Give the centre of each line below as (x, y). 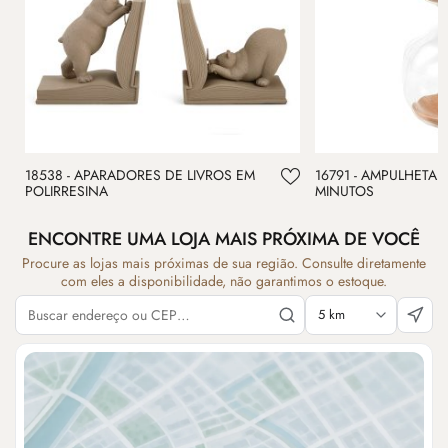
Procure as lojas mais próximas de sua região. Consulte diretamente (224, 263)
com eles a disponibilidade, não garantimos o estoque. (224, 281)
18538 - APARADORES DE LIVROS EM (140, 175)
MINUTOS (344, 191)
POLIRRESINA (66, 191)
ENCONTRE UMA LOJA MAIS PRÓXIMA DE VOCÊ (224, 239)
